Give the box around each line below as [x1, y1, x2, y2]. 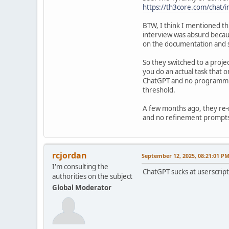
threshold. [143, 85, 175, 95]
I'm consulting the [52, 162, 108, 171]
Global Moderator [52, 182, 111, 192]
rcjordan [52, 149, 87, 161]
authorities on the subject [52, 171, 132, 181]
